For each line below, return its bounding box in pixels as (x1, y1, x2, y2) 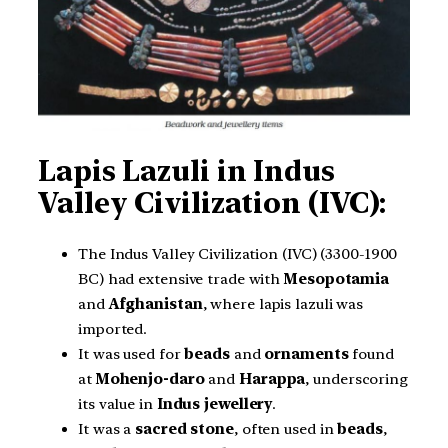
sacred (135, 420, 187, 439)
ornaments (264, 345, 349, 364)
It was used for (78, 345, 185, 364)
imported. (78, 320, 148, 339)
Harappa (239, 370, 306, 389)
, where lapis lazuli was (202, 295, 364, 314)
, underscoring (305, 370, 408, 389)
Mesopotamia (284, 270, 390, 289)
